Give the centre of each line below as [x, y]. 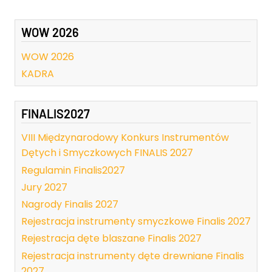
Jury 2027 [44, 187]
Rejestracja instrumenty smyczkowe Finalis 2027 [136, 222]
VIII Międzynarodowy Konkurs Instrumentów [125, 138]
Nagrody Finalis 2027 [70, 204]
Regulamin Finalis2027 [73, 170]
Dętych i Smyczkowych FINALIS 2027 [107, 153]
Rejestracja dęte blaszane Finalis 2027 [111, 239]
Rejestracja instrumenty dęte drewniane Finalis [133, 256]
